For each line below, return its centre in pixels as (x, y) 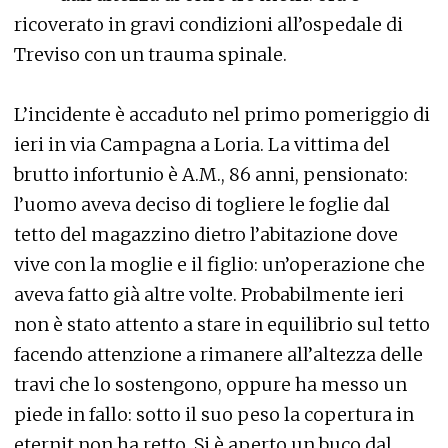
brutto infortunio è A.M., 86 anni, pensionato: (211, 174)
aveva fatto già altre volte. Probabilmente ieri (209, 294)
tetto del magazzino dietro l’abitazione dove (206, 234)
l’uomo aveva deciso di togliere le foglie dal (202, 204)
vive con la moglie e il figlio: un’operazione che (219, 264)
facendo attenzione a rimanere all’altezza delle (218, 354)
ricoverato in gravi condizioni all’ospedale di (208, 24)
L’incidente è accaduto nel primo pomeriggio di (222, 114)
